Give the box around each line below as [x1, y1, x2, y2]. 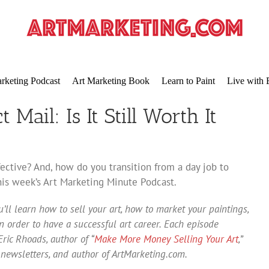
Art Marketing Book [71, 76, 150, 86]
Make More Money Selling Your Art [94, 232, 238, 246]
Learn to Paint [161, 76, 215, 86]
